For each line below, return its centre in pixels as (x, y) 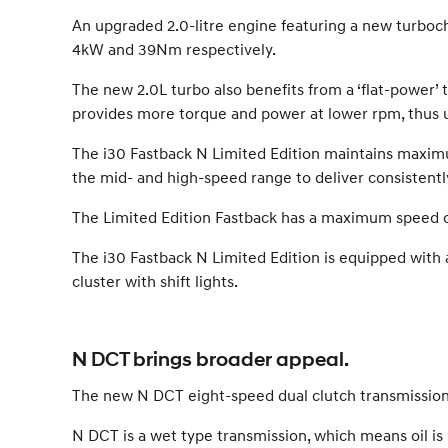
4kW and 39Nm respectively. (174, 49)
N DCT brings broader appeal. (210, 359)
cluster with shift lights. (155, 281)
